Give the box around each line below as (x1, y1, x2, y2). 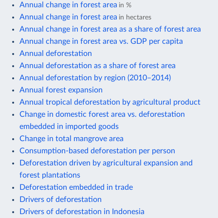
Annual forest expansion (19, 86, 103, 94)
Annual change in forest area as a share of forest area (19, 25, 201, 33)
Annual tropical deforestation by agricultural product (19, 98, 200, 106)
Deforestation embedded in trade (19, 183, 133, 191)
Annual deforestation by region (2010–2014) (19, 73, 171, 82)
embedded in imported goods (19, 122, 119, 130)
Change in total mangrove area (19, 134, 124, 143)
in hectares (119, 13, 151, 21)
